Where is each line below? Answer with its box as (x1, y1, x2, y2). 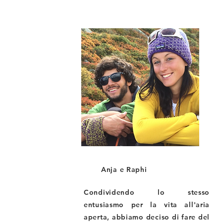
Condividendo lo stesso (84, 188, 210, 197)
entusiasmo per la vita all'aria (84, 200, 210, 209)
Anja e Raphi (101, 165, 147, 174)
